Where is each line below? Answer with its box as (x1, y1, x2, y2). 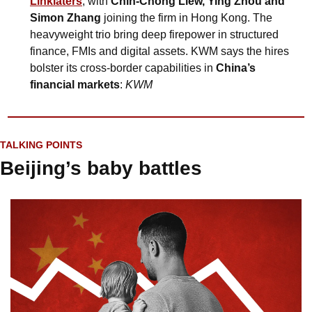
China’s (216, 61, 256, 74)
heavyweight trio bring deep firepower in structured (30, 28, 279, 40)
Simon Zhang (30, 11, 101, 24)
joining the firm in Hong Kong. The (101, 11, 272, 24)
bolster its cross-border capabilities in (30, 61, 216, 74)
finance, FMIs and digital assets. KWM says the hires (30, 45, 289, 57)
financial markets (30, 78, 120, 91)
